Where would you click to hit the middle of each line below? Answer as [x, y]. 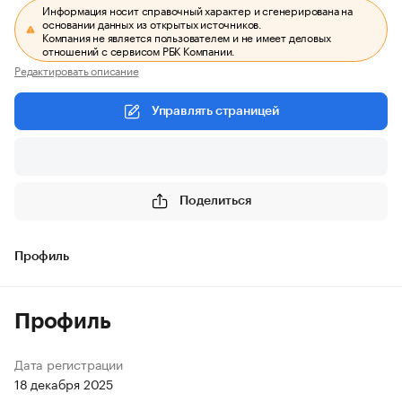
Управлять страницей [215, 111]
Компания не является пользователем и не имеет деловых [187, 36]
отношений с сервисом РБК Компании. [139, 50]
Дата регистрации [69, 363]
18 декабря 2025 [64, 383]
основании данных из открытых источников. [153, 23]
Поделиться [215, 201]
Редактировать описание [77, 70]
